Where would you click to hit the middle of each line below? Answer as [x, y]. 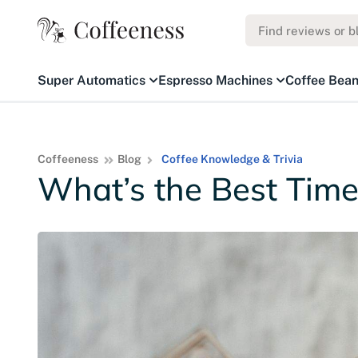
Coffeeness [68, 159]
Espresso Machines [215, 80]
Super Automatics [91, 80]
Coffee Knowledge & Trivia [232, 159]
